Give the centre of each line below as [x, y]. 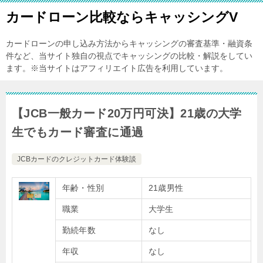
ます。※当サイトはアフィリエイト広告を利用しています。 [117, 68]
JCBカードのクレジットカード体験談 [77, 159]
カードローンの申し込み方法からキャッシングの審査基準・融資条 [129, 43]
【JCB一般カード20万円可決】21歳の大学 [127, 113]
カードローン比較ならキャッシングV [122, 17]
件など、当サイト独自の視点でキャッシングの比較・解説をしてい [129, 56]
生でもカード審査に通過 [78, 132]
